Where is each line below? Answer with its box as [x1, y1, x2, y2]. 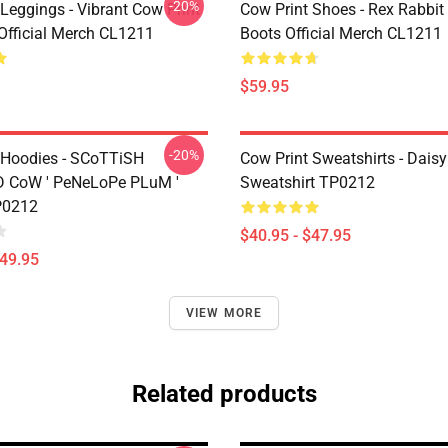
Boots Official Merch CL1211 [240, 24, 442, 43]
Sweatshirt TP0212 [240, 173, 375, 192]
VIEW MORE [185, 306, 263, 320]
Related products [131, 380, 317, 408]
